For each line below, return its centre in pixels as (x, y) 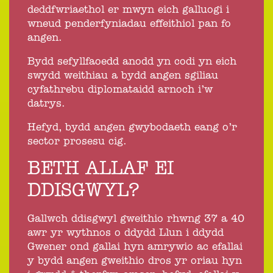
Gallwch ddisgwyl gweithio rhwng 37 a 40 (136, 219)
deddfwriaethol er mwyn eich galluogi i (128, 10)
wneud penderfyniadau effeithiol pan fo (129, 24)
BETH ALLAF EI (101, 169)
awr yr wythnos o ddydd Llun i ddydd (126, 233)
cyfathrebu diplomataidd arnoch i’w (120, 90)
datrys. (46, 104)
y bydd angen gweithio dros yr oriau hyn (135, 261)
